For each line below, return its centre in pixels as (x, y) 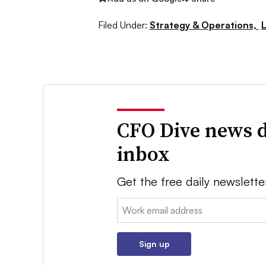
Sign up (154, 244)
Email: (129, 205)
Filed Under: (122, 25)
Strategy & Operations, (204, 25)
